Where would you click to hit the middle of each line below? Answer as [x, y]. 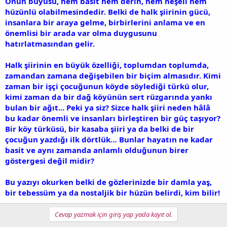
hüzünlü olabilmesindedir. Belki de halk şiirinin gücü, [108, 11]
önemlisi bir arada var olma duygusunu [81, 33]
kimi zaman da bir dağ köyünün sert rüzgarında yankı [109, 97]
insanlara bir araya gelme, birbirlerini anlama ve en [105, 22]
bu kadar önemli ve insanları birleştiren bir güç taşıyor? [113, 118]
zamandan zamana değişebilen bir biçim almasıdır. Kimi [113, 75]
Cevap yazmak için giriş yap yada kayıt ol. [113, 214]
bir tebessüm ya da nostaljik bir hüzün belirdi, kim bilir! [112, 192]
